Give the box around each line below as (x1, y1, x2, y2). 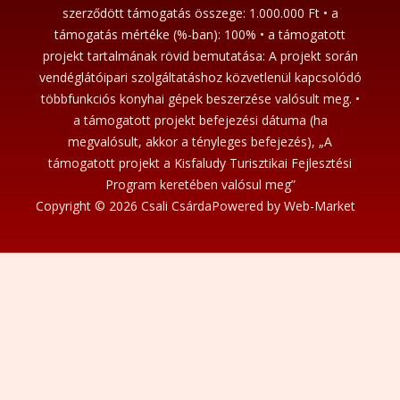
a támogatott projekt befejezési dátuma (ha (72, 111, 328, 129)
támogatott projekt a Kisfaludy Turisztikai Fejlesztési (48, 154, 352, 171)
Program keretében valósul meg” (104, 175, 296, 193)
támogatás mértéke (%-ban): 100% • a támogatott (54, 25, 346, 43)
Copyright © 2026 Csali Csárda (36, 196, 212, 214)
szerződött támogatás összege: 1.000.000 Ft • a (62, 4, 338, 21)
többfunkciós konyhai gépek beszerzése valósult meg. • (40, 89, 360, 107)
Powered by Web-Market (212, 196, 355, 214)
